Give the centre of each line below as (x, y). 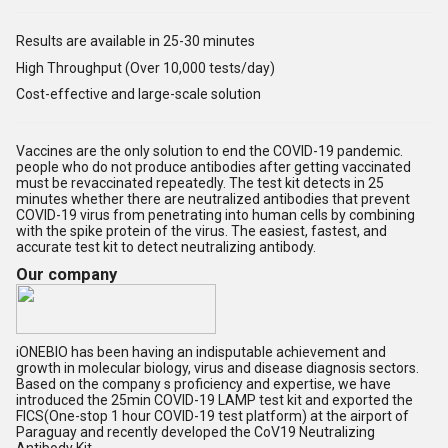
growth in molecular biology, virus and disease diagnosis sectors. (217, 368)
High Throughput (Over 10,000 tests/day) (145, 67)
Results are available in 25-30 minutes (135, 41)
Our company (66, 275)
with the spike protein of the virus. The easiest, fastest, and (201, 231)
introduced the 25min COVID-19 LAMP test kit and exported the (214, 400)
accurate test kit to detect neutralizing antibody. (167, 247)
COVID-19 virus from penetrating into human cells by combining (215, 215)
